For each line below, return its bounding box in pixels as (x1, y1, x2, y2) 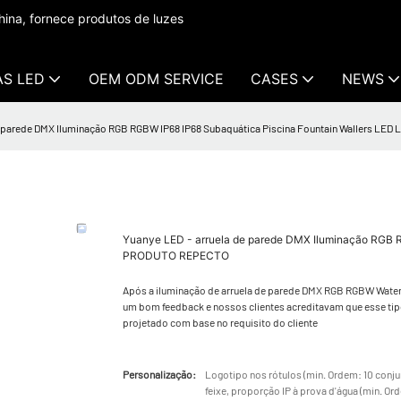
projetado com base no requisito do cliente (123, 315, 318, 328)
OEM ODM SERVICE (89, 70, 224, 88)
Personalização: (123, 367, 196, 380)
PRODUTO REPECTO (123, 248, 229, 262)
